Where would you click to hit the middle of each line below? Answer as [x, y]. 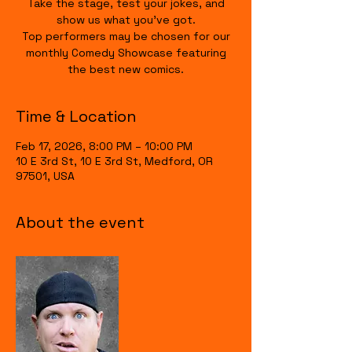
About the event [80, 222]
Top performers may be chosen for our [126, 36]
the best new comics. [126, 69]
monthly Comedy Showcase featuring [126, 53]
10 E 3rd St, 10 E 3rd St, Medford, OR [114, 161]
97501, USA [45, 176]
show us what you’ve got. [126, 20]
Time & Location [76, 116]
